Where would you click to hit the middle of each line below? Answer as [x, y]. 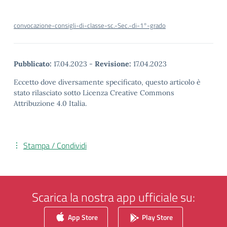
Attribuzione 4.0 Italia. [50, 103]
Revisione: [113, 64]
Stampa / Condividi [55, 145]
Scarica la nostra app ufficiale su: [113, 197]
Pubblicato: [33, 64]
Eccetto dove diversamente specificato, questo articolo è [107, 82]
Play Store [157, 217]
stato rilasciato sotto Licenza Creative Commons [94, 93]
